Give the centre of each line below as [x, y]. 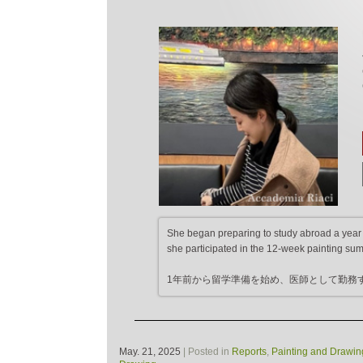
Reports [249, 351]
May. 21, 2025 [150, 351]
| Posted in [206, 351]
